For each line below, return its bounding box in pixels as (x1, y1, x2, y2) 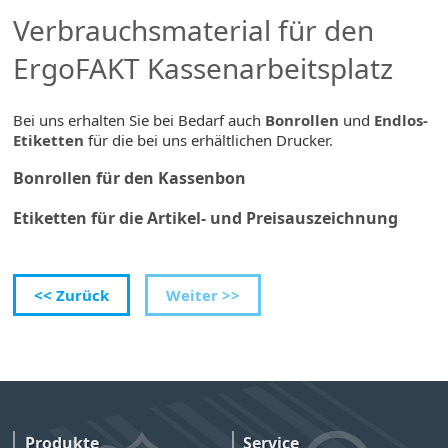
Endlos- (374, 109, 429, 130)
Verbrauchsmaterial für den (13, 11, 375, 50)
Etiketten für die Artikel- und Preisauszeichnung (13, 206, 399, 229)
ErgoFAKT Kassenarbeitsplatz (13, 49, 394, 88)
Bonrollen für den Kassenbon (13, 167, 247, 190)
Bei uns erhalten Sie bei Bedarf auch (13, 109, 266, 130)
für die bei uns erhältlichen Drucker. (84, 129, 334, 150)
